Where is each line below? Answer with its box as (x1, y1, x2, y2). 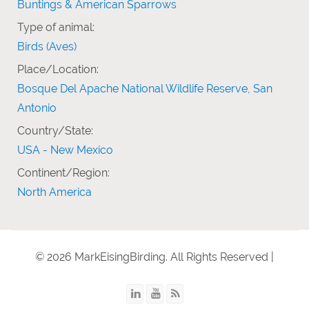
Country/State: (17, 123, 93, 137)
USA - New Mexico (17, 143, 113, 157)
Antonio (17, 101, 57, 114)
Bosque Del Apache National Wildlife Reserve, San (17, 81, 272, 95)
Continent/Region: (17, 166, 110, 179)
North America (17, 185, 92, 199)
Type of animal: (17, 20, 94, 34)
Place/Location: (17, 62, 99, 76)
